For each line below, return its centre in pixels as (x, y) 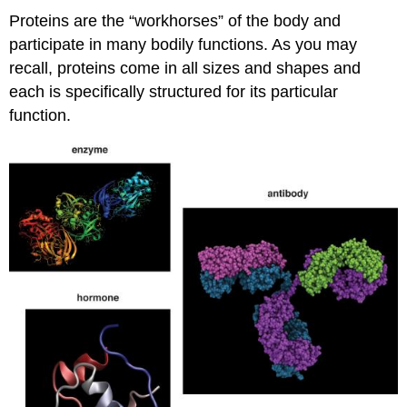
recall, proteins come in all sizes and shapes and (185, 69)
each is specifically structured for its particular (174, 92)
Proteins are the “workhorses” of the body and (175, 21)
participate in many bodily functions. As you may (184, 45)
